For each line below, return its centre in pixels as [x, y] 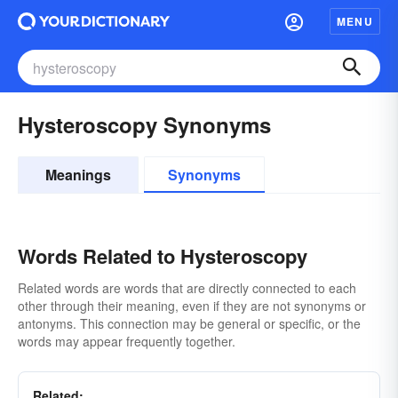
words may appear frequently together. [127, 341]
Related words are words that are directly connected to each [187, 288]
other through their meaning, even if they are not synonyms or [192, 306]
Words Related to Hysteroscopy [163, 256]
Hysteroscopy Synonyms [144, 124]
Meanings [78, 175]
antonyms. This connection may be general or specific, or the [189, 323]
